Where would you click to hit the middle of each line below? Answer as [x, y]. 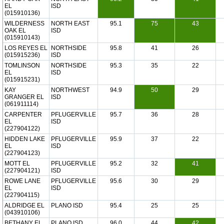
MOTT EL [17, 163]
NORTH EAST [70, 23]
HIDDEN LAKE [25, 139]
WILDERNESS [24, 23]
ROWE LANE [22, 181]
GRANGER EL [24, 97]
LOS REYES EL [26, 48]
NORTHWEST [70, 90]
